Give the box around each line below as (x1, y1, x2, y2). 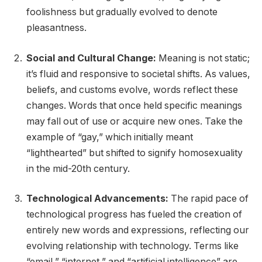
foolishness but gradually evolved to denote (26, 6, 218, 18)
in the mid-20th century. (26, 163, 130, 174)
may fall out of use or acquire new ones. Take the (26, 115, 243, 127)
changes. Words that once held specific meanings (26, 99, 242, 111)
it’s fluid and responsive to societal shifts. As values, (26, 68, 250, 80)
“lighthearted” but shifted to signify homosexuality (26, 147, 243, 158)
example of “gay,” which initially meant (26, 131, 193, 143)
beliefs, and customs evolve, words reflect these (26, 84, 238, 95)
